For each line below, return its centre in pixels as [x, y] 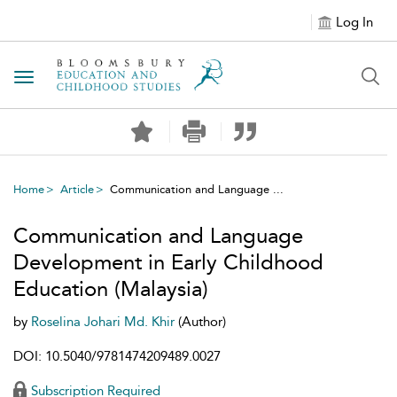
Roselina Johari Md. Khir [105, 322]
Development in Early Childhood [168, 262]
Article [77, 189]
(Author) [202, 322]
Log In [354, 22]
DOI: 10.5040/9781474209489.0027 [117, 356]
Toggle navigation [81, 78]
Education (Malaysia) [111, 289]
